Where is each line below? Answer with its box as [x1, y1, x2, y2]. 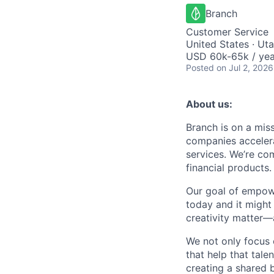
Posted [186, 62, 214, 73]
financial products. [186, 161, 272, 174]
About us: [186, 98, 232, 110]
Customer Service [186, 26, 268, 38]
